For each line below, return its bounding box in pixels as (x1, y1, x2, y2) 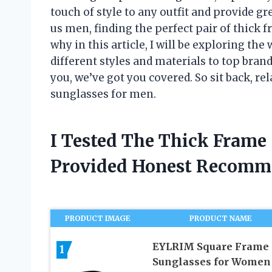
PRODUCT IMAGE (65, 213, 131, 223)
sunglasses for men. (50, 87, 156, 101)
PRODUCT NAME (189, 213, 253, 223)
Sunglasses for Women (152, 255, 271, 268)
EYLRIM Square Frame (152, 240, 269, 253)
